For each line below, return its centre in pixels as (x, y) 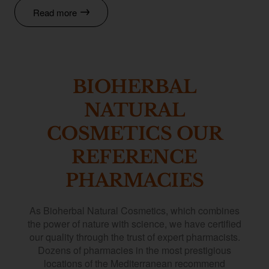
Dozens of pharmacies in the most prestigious (134, 250)
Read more (55, 12)
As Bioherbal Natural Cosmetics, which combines (134, 211)
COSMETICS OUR (134, 134)
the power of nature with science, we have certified (134, 224)
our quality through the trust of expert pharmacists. (134, 237)
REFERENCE (134, 157)
